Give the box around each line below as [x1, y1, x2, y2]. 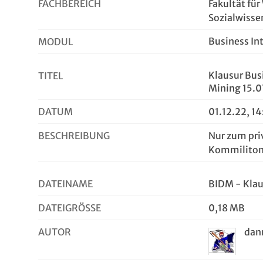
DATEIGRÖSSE [38, 202, 96, 214]
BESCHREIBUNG [38, 130, 110, 141]
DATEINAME [38, 178, 93, 190]
